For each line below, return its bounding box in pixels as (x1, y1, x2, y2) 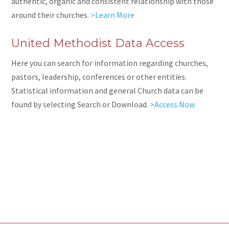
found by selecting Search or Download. (11, 99, 150, 110)
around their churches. (11, 10, 91, 20)
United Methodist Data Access (11, 36, 185, 51)
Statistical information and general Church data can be (11, 85, 204, 96)
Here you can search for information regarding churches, (11, 58, 209, 68)
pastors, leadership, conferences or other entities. (11, 72, 187, 82)
